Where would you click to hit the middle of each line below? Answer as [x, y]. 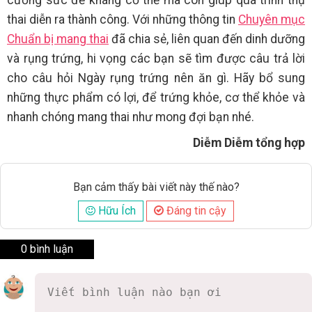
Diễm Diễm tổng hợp [249, 143]
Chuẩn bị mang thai [58, 39]
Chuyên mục [272, 20]
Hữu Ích [116, 211]
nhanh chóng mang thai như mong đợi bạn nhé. [131, 117]
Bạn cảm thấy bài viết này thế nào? [156, 187]
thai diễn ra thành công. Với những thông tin [123, 20]
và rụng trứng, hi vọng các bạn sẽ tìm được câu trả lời [156, 59]
